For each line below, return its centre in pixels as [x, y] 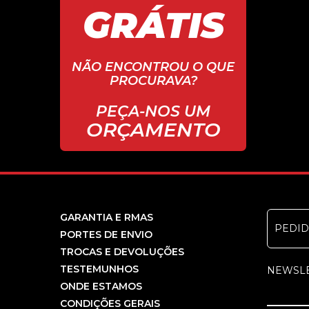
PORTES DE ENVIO [106, 235]
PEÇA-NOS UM [153, 111]
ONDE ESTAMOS [101, 286]
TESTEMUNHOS [99, 269]
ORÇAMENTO [153, 130]
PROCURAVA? [153, 81]
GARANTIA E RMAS [107, 217]
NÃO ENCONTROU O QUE [153, 67]
